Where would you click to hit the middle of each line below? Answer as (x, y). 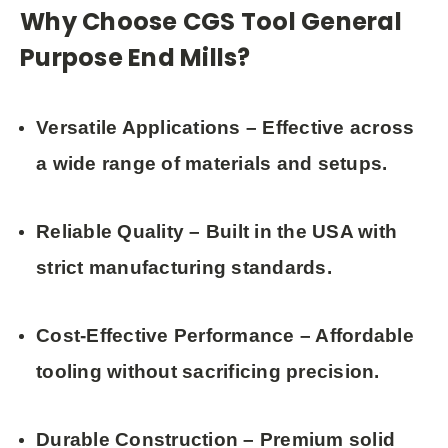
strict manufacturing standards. (184, 267)
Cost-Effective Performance (165, 335)
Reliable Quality (110, 231)
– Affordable (354, 335)
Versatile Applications (138, 127)
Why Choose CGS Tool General (211, 21)
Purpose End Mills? (135, 57)
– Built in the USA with (291, 231)
